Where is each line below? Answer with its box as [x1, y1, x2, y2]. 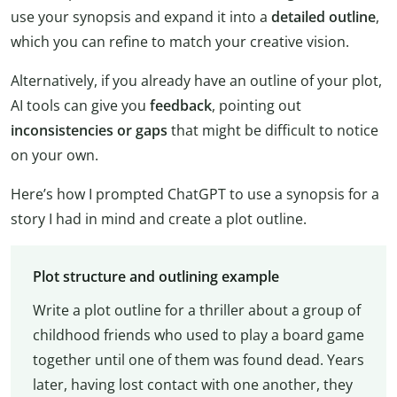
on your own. [11, 145, 98, 166]
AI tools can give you [11, 96, 146, 116]
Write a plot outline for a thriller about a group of [32, 300, 361, 320]
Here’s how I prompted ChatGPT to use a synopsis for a [11, 184, 379, 205]
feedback [146, 96, 212, 116]
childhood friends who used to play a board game [32, 324, 364, 345]
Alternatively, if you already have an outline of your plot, [11, 71, 382, 91]
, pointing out [212, 96, 301, 116]
